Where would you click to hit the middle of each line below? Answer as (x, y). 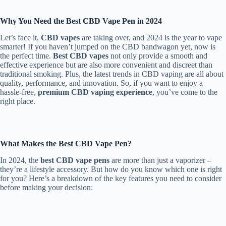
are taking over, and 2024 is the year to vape (151, 37)
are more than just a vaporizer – (160, 160)
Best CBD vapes (81, 55)
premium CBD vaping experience (95, 92)
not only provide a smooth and (158, 55)
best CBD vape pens (75, 160)
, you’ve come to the (185, 92)
